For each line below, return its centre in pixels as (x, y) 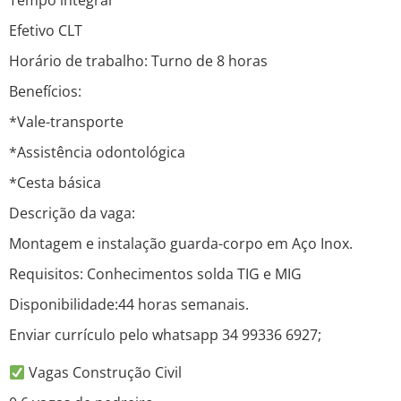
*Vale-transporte (66, 122)
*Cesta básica (55, 183)
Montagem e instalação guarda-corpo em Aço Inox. (181, 244)
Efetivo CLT (46, 31)
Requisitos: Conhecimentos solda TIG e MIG (155, 274)
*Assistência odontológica (97, 153)
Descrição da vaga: (72, 213)
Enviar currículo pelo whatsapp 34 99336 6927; (165, 335)
